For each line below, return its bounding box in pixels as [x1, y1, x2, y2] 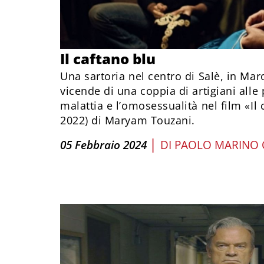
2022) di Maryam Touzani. [60, 113, 195, 127]
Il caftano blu [60, 49, 156, 68]
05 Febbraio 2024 [60, 137, 147, 153]
